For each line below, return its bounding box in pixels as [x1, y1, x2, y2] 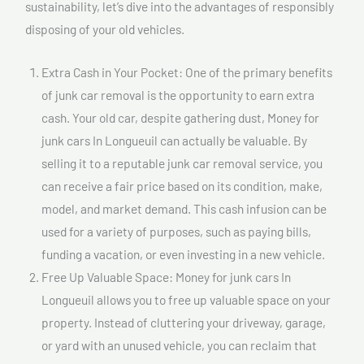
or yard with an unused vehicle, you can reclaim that [41, 336, 317, 353]
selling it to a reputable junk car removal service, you [41, 154, 323, 171]
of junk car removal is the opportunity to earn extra [41, 86, 314, 102]
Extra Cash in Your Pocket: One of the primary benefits [41, 63, 332, 80]
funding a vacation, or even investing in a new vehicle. [41, 245, 325, 262]
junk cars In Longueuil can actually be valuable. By [41, 132, 307, 148]
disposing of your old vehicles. [25, 21, 184, 37]
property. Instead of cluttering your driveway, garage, [41, 314, 326, 330]
